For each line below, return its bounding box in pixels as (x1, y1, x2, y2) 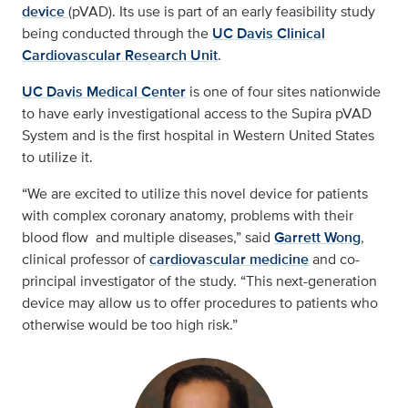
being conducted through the (22, 23, 212, 45)
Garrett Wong (274, 227, 361, 249)
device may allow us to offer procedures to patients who (22, 292, 378, 314)
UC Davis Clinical (212, 23, 325, 45)
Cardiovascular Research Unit (22, 45, 218, 66)
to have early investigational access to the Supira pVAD (22, 103, 372, 125)
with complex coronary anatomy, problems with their (22, 205, 353, 227)
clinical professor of (22, 249, 149, 270)
